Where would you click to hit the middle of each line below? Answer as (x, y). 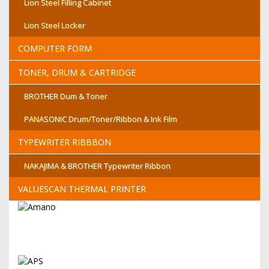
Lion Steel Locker (55, 25)
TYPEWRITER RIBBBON (65, 142)
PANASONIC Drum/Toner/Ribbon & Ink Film (101, 119)
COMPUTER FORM (55, 48)
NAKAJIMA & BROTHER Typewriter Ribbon (97, 166)
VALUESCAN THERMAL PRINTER (82, 189)
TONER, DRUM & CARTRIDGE (77, 72)
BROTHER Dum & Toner (66, 96)
